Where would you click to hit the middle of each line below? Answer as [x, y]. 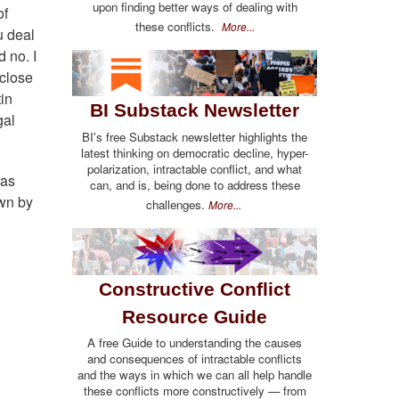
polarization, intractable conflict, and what [195, 168]
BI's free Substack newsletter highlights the [195, 136]
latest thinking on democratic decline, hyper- [195, 152]
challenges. [177, 204]
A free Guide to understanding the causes [195, 343]
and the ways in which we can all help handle [195, 375]
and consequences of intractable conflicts [195, 359]
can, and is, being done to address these [195, 184]
